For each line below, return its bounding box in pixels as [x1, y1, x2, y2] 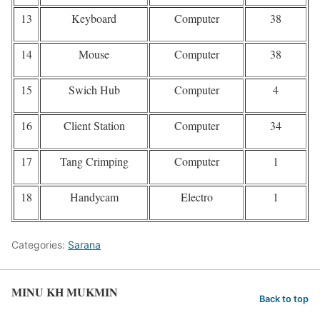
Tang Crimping [59, 153, 129, 169]
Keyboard [71, 10, 116, 26]
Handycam [69, 189, 119, 204]
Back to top [259, 294, 309, 305]
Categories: [11, 238, 68, 251]
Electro [180, 189, 213, 204]
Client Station [63, 117, 125, 133]
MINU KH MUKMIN [11, 283, 118, 300]
